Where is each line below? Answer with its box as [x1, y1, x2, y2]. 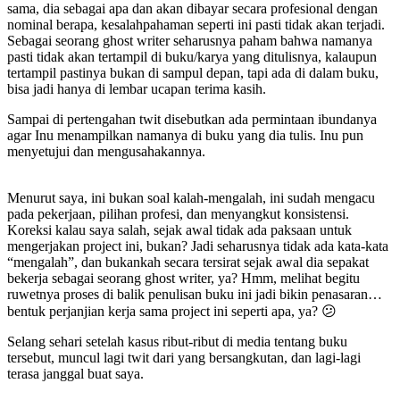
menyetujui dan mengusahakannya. [7, 143, 205, 159]
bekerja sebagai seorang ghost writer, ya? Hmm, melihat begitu [7, 270, 360, 286]
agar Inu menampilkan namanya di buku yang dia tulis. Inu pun [7, 127, 363, 143]
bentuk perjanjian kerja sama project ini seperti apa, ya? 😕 [7, 303, 337, 319]
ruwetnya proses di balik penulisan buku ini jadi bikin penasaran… [7, 286, 382, 302]
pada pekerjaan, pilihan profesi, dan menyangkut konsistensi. [7, 205, 349, 221]
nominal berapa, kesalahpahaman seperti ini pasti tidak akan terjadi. [7, 16, 385, 32]
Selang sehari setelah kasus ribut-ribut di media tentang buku [7, 333, 347, 349]
